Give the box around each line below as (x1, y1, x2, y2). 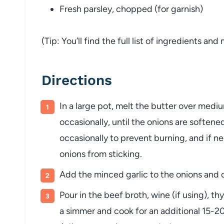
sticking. (108, 148, 142, 159)
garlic (126, 168, 150, 180)
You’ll (61, 35, 84, 46)
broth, (125, 189, 151, 200)
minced (94, 168, 126, 180)
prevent (120, 132, 154, 143)
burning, (154, 132, 189, 143)
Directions (41, 71, 112, 88)
